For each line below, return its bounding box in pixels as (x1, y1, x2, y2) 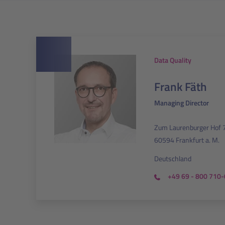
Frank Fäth (154, 78, 207, 95)
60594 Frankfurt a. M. (154, 135, 219, 145)
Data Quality (154, 55, 191, 65)
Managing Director (154, 97, 209, 108)
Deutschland (154, 153, 191, 164)
